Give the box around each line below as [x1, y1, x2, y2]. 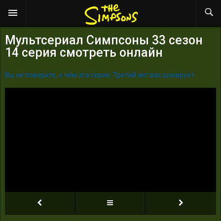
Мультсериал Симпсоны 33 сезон [5, 33, 203, 47]
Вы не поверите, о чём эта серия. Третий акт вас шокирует [5, 71, 194, 79]
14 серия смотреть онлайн [5, 45, 163, 60]
